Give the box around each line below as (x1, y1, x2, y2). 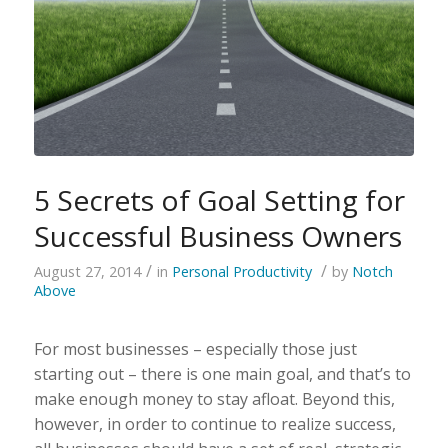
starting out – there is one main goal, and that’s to (33, 362, 411, 385)
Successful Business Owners (33, 216, 402, 255)
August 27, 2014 (33, 261, 141, 281)
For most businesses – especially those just (33, 337, 357, 360)
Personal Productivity (171, 261, 312, 281)
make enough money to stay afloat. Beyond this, (33, 387, 395, 410)
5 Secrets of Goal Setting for (33, 180, 405, 219)
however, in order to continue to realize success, (33, 412, 396, 435)
